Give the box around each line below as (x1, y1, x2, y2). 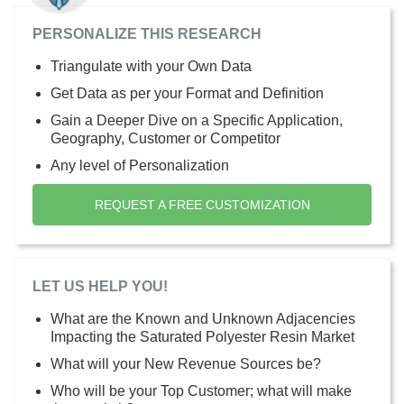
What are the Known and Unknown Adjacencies (50, 310, 355, 326)
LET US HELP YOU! (32, 278, 168, 294)
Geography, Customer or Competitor (50, 130, 280, 146)
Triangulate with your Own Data (50, 58, 252, 74)
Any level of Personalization (50, 157, 229, 173)
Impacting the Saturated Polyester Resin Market (50, 328, 354, 344)
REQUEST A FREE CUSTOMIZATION (94, 197, 310, 212)
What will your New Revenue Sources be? (50, 355, 321, 372)
